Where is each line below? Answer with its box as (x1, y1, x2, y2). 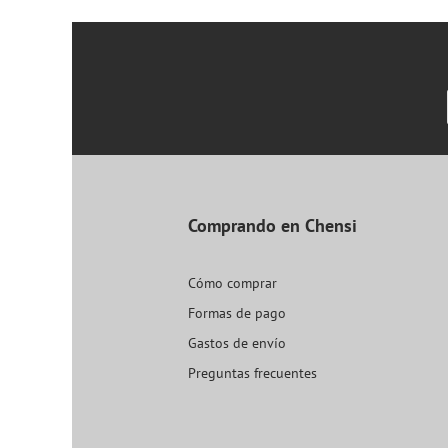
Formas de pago (187, 304, 286, 323)
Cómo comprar (187, 274, 277, 293)
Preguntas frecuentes (187, 364, 317, 383)
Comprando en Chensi (187, 214, 357, 238)
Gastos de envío (187, 334, 286, 353)
